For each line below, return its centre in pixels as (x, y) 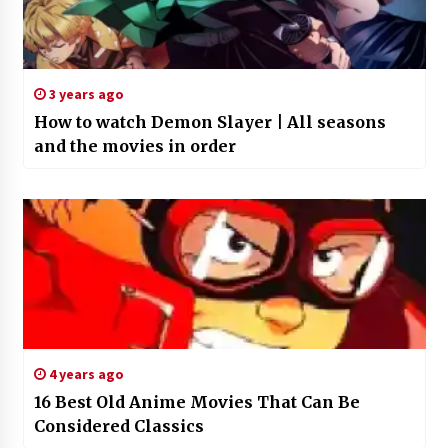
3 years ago (84, 94)
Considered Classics (118, 426)
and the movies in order (134, 146)
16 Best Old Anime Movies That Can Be (196, 402)
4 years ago (84, 374)
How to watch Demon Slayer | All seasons (209, 122)
